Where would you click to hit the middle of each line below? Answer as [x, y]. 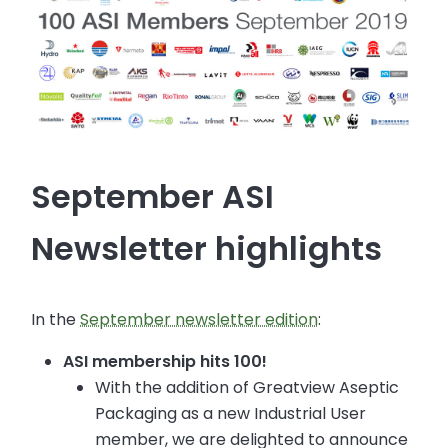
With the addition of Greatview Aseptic [247, 388]
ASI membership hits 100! [165, 362]
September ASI [153, 197]
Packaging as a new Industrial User [231, 414]
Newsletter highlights [207, 249]
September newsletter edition [199, 320]
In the [56, 320]
